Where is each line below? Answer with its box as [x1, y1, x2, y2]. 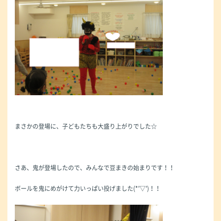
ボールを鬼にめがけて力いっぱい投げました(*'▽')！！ [15, 184, 161, 193]
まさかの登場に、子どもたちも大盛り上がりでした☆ [15, 121, 157, 131]
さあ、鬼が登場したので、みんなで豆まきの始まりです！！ [15, 163, 175, 172]
